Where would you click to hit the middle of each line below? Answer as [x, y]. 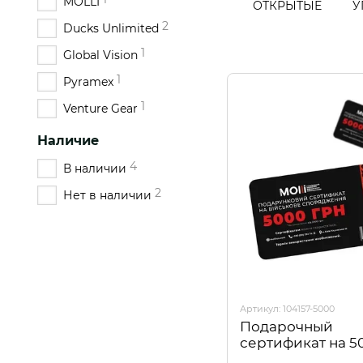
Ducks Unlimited [111, 28]
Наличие [68, 141]
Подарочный [286, 327]
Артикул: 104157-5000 [287, 309]
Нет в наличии [107, 195]
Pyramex [88, 82]
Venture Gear [100, 109]
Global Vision [100, 55]
